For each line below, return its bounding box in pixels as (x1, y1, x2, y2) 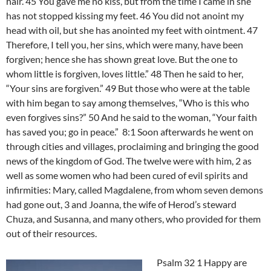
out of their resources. (6, 227, 97, 240)
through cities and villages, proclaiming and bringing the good (6, 140, 259, 152)
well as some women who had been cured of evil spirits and (6, 169, 248, 181)
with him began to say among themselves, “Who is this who (6, 97, 249, 109)
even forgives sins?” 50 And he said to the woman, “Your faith (6, 111, 257, 123)
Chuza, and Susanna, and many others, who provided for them (6, 213, 261, 225)
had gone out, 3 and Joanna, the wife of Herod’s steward (6, 198, 237, 211)
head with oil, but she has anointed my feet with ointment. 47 (6, 24, 258, 36)
